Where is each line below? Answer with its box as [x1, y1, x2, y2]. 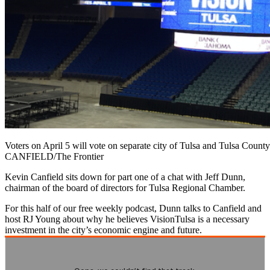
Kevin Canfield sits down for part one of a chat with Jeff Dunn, [5, 171, 245, 182]
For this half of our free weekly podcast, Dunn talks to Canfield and [5, 202, 262, 213]
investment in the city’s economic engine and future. [5, 224, 202, 235]
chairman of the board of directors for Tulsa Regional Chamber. [5, 182, 245, 193]
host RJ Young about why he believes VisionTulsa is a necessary [5, 213, 250, 224]
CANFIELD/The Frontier [5, 151, 104, 162]
